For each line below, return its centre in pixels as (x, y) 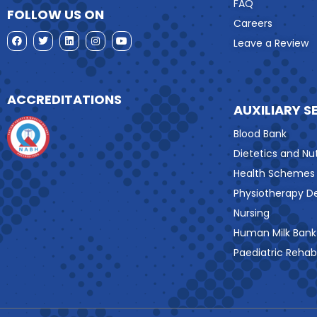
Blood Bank (260, 134)
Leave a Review (271, 44)
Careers (253, 24)
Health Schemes (274, 174)
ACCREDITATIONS (64, 100)
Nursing (252, 213)
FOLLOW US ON (56, 15)
